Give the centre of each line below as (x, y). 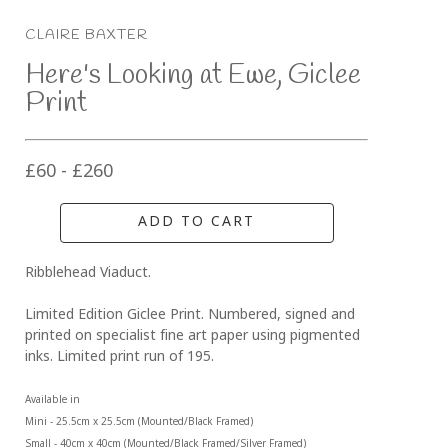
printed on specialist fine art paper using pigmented (193, 337)
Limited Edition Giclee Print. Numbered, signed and (190, 316)
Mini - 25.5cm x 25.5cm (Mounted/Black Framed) (139, 423)
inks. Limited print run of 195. (120, 358)
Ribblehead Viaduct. (90, 274)
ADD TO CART (197, 223)
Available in (54, 401)
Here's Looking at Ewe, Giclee (193, 76)
